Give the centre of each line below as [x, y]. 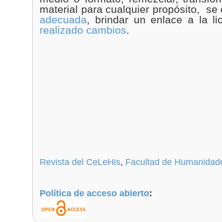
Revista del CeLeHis [80, 162]
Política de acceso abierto [95, 194]
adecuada [63, 20]
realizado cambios [83, 30]
